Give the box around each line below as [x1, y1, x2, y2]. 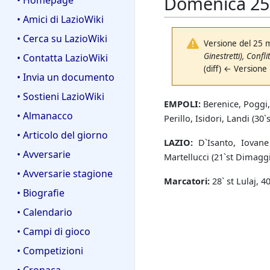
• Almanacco [17, 109, 73, 123]
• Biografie [17, 186, 64, 199]
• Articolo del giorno [17, 128, 108, 142]
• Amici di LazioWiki [17, 13, 104, 27]
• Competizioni [17, 243, 83, 257]
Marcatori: [164, 175, 210, 187]
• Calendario [17, 205, 72, 219]
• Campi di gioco [17, 224, 90, 238]
